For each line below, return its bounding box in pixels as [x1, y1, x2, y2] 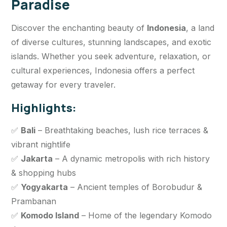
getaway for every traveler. [11, 80, 116, 90]
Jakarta [21, 154, 53, 164]
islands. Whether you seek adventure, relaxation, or [11, 51, 211, 62]
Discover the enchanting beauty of [11, 23, 147, 33]
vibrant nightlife [11, 139, 70, 150]
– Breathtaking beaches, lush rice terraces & [35, 125, 208, 136]
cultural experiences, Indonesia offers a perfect [11, 65, 195, 76]
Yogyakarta [21, 182, 68, 193]
